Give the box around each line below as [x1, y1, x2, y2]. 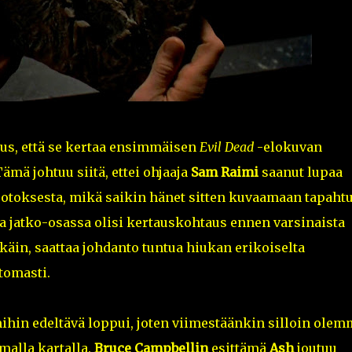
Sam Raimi [190, 164, 258, 181]
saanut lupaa [258, 164, 343, 181]
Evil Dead [199, 139, 254, 156]
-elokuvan [253, 139, 322, 156]
